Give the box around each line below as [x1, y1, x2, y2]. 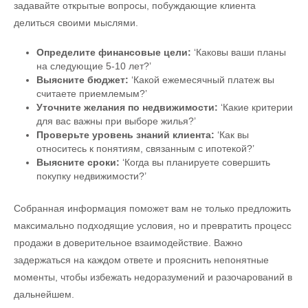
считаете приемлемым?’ [36, 88, 147, 99]
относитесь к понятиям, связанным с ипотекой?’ [36, 143, 254, 154]
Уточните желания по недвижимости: [36, 102, 218, 113]
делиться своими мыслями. [14, 17, 138, 28]
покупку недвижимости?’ [36, 170, 146, 181]
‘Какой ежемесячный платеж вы [128, 74, 274, 85]
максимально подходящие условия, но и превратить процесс [14, 219, 291, 231]
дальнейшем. [14, 288, 74, 300]
